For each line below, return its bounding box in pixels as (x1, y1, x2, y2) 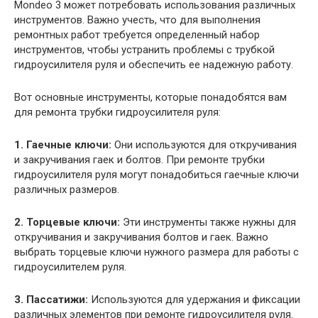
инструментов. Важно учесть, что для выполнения (14, 13, 261, 26)
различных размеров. (14, 182, 119, 196)
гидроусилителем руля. (14, 260, 126, 273)
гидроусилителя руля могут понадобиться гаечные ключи (14, 168, 299, 181)
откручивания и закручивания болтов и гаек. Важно (14, 230, 268, 243)
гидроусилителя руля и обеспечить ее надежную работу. (14, 57, 293, 71)
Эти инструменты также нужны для (120, 215, 296, 229)
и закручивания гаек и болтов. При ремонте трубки (14, 153, 265, 166)
